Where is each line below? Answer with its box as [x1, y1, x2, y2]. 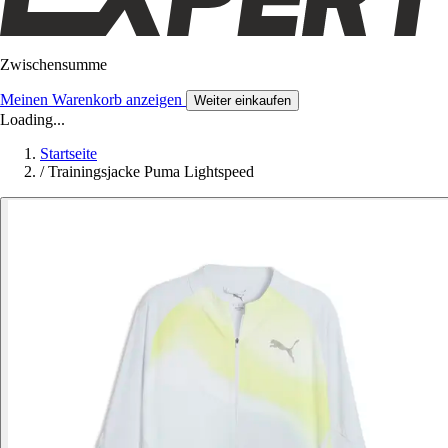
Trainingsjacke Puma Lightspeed [48, 162, 254, 180]
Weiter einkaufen [194, 92, 291, 108]
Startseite [40, 144, 97, 162]
